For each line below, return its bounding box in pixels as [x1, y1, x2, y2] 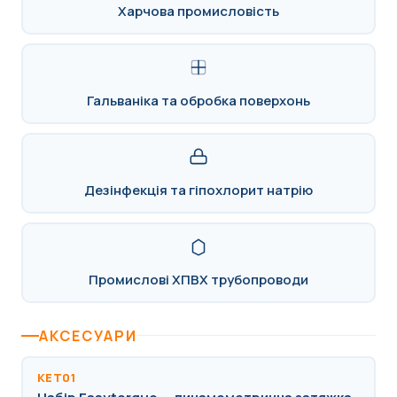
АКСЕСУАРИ [39, 325, 137, 346]
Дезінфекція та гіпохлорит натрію [84, 181, 313, 200]
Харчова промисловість [118, 2, 279, 21]
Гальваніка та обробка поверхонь [87, 91, 310, 111]
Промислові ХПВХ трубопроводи [89, 270, 308, 290]
